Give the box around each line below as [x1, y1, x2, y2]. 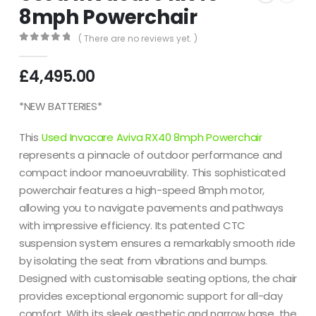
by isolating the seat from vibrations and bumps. [18, 253, 268, 268]
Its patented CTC [154, 217, 246, 233]
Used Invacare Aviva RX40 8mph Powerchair [41, 129, 262, 145]
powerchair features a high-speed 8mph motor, [18, 182, 265, 197]
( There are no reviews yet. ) [78, 32, 197, 44]
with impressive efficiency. [18, 217, 155, 233]
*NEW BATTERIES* [18, 99, 102, 114]
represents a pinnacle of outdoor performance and [18, 147, 283, 162]
